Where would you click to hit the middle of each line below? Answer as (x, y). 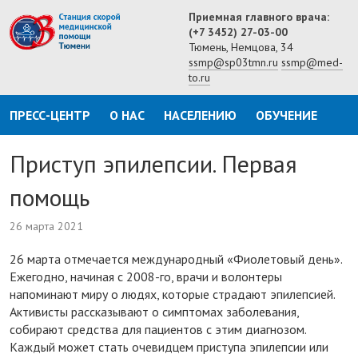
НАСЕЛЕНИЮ (200, 115)
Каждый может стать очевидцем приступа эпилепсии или (169, 347)
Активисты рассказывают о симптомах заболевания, (154, 312)
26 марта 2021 (46, 227)
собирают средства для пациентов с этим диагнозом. (158, 330)
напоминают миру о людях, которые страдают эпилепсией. (172, 294)
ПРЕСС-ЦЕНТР (50, 115)
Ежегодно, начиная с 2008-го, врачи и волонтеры (146, 277)
